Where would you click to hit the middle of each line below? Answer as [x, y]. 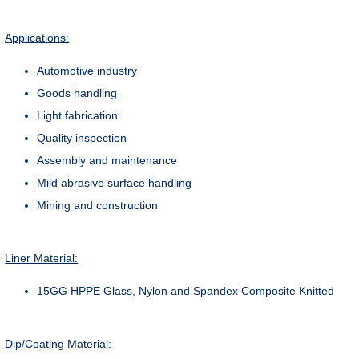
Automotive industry [87, 71]
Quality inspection [82, 138]
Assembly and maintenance [107, 160]
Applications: [37, 38]
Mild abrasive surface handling [115, 183]
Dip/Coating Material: [58, 344]
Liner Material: [42, 258]
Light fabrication [78, 115]
